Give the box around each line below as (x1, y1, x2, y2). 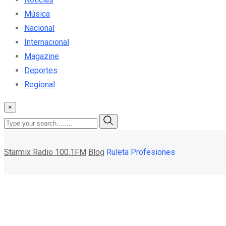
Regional (24, 79, 55, 89)
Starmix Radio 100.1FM (4, 147, 86, 157)
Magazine (24, 51, 59, 61)
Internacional (24, 37, 69, 47)
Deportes (24, 65, 58, 75)
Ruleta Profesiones (106, 147, 175, 157)
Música (24, 9, 50, 19)
